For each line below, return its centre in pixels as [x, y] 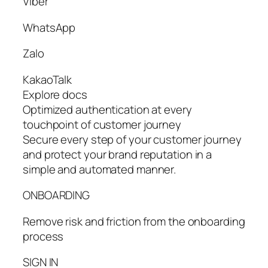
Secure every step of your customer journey [132, 139]
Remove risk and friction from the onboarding [134, 221]
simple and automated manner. [100, 169]
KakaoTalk [48, 79]
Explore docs [55, 94]
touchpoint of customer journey [102, 124]
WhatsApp [49, 27]
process [43, 236]
